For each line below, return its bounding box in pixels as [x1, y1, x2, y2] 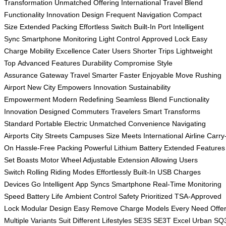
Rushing [195, 71, 221, 79]
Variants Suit [31, 216, 71, 224]
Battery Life [27, 192, 63, 200]
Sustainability [129, 83, 171, 91]
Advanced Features [18, 59, 80, 67]
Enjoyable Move [142, 71, 193, 79]
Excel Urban [173, 216, 212, 224]
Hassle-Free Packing [16, 143, 82, 152]
